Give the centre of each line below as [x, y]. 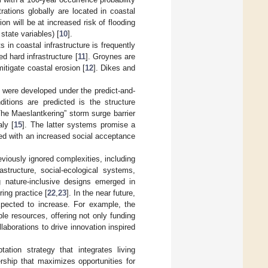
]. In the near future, [101, 193]
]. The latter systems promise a [79, 124]
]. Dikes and [114, 68]
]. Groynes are [110, 56]
